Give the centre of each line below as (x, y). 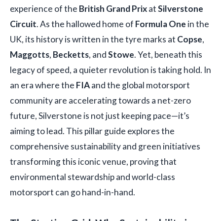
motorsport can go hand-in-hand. (73, 192)
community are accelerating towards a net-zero (100, 101)
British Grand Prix (113, 9)
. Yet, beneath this (168, 55)
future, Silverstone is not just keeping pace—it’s (100, 116)
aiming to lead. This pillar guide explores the (92, 131)
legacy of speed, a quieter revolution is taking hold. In (110, 70)
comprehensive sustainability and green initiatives (105, 147)
